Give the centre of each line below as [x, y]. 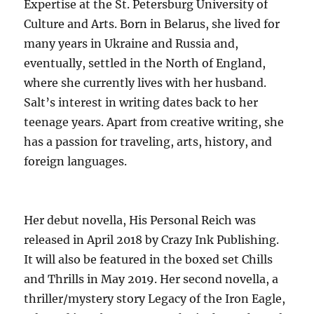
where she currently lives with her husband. [145, 83]
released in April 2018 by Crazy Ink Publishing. [152, 240]
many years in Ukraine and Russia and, [131, 44]
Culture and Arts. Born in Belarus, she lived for [152, 24]
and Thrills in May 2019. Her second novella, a [151, 279]
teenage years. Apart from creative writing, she [154, 122]
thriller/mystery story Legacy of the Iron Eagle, [155, 299]
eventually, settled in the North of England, [145, 63]
